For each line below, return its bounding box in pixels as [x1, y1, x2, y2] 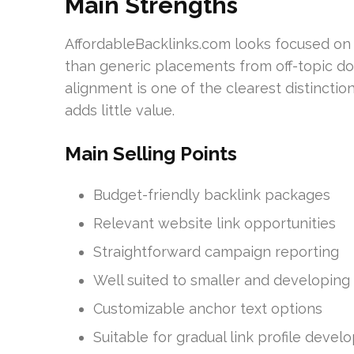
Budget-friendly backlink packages [93, 186, 330, 203]
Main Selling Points [65, 141, 237, 165]
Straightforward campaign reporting [93, 243, 339, 260]
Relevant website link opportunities [93, 214, 336, 232]
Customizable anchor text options [93, 299, 322, 317]
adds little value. [65, 101, 175, 119]
